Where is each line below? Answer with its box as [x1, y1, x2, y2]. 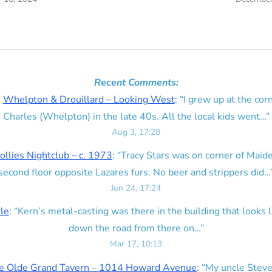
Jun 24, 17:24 [111, 182, 161, 194]
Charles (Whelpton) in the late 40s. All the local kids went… [2, 110, 266, 123]
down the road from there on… [68, 222, 200, 236]
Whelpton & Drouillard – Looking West [2, 93, 175, 106]
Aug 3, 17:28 [112, 126, 160, 138]
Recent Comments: [93, 76, 178, 89]
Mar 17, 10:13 [110, 238, 162, 250]
